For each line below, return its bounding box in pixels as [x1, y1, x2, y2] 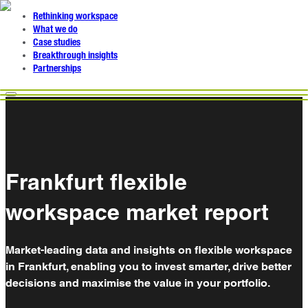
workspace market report [5, 199, 269, 225]
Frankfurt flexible [5, 168, 187, 195]
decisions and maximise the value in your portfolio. [5, 276, 270, 289]
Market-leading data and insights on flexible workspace [5, 243, 292, 256]
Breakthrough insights [33, 51, 118, 60]
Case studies [33, 38, 80, 47]
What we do [33, 25, 78, 34]
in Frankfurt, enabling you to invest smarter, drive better [5, 259, 291, 273]
